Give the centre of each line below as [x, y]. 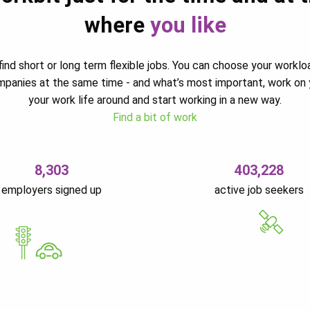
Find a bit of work [155, 117]
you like [188, 25]
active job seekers [259, 190]
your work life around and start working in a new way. [155, 100]
